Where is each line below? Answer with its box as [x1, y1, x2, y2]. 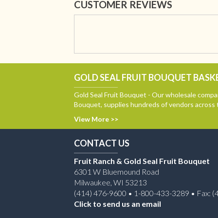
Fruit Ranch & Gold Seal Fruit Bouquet [74, 156, 210, 166]
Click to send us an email [74, 199, 161, 209]
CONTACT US [74, 138, 129, 149]
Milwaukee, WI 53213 [74, 178, 147, 187]
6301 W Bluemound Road [74, 167, 159, 177]
